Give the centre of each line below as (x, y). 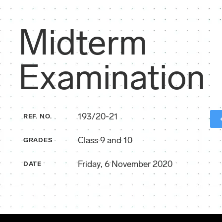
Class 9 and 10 (105, 140)
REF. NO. (38, 116)
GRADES (38, 140)
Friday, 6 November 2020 (125, 164)
